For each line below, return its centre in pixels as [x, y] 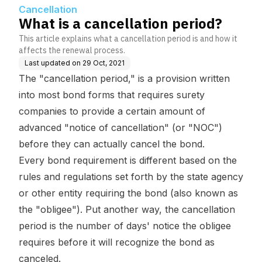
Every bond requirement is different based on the [128, 160]
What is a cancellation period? [120, 23]
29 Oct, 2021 [104, 63]
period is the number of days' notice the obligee [125, 226]
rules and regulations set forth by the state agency [131, 177]
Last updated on [53, 63]
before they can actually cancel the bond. [112, 144]
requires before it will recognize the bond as [117, 242]
